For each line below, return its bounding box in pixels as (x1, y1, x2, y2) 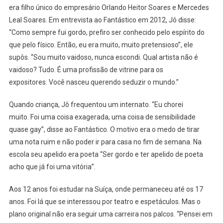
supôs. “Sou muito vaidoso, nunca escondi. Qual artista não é (8, 53, 198, 62)
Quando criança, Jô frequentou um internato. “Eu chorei (8, 101, 183, 109)
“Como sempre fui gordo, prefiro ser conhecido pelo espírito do (8, 28, 205, 37)
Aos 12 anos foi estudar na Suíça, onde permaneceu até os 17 (8, 185, 203, 194)
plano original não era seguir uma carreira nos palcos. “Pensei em (8, 210, 213, 219)
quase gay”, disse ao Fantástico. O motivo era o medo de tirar (8, 125, 200, 134)
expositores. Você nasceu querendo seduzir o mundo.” (8, 78, 179, 87)
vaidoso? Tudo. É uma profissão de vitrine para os (8, 66, 163, 74)
